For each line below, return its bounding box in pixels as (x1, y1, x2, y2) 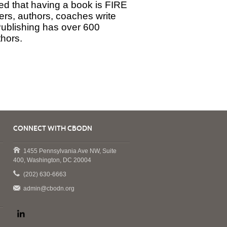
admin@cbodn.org (23, 185, 74, 192)
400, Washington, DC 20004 (13, 157, 91, 164)
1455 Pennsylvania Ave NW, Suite (23, 147, 117, 155)
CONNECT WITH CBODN (13, 124, 92, 133)
